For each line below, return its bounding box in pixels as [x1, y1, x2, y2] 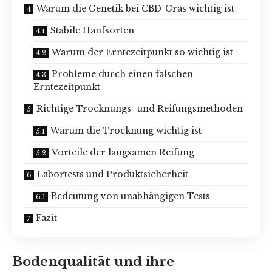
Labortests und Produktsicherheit [37, 168, 188, 180]
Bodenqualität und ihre [12, 254, 174, 270]
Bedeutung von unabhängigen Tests [51, 190, 210, 202]
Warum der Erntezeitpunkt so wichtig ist [52, 46, 233, 58]
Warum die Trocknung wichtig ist [50, 124, 202, 136]
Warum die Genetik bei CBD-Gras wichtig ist [36, 2, 234, 14]
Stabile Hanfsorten [50, 24, 134, 36]
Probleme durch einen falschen [52, 68, 193, 80]
